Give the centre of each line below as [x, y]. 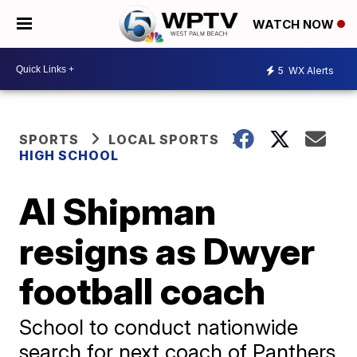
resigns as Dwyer [167, 251]
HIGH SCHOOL [69, 155]
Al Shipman [118, 211]
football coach [143, 291]
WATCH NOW [295, 25]
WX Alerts [310, 70]
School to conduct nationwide [159, 327]
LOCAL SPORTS [164, 139]
